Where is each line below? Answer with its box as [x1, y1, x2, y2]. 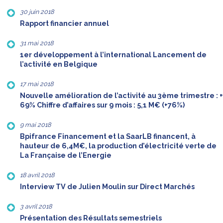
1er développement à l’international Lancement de [20, 51, 207, 59]
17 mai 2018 [20, 80, 53, 88]
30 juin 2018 [20, 8, 54, 16]
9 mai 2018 [20, 121, 51, 129]
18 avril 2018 [20, 171, 54, 179]
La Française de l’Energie [20, 151, 111, 160]
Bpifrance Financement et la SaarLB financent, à [20, 132, 196, 141]
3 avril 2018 [20, 203, 52, 211]
